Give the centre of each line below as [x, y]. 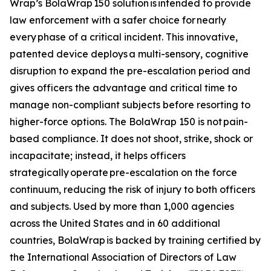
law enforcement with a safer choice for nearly [118, 20]
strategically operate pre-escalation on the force [123, 172]
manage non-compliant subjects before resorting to [130, 105]
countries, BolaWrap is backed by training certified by [135, 240]
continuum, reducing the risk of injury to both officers [132, 189]
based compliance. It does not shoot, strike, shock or [131, 139]
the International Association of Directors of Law [123, 257]
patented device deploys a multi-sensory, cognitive [129, 54]
